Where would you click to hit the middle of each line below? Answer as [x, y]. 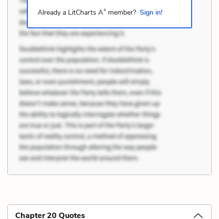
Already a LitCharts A [70, 12]
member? [121, 12]
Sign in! [151, 12]
